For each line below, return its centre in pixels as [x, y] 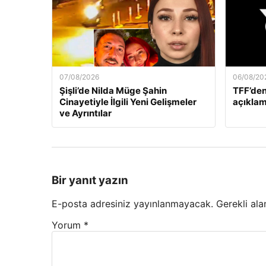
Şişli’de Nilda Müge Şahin [113, 91]
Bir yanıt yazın [90, 180]
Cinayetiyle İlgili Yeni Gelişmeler [128, 102]
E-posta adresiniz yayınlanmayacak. [132, 204]
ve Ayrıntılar [85, 113]
